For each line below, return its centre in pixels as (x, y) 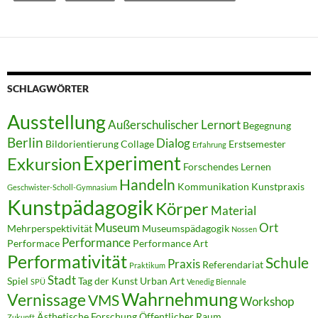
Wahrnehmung (180, 298)
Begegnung (267, 125)
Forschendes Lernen (227, 166)
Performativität (67, 261)
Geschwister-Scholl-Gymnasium (62, 187)
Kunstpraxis (278, 186)
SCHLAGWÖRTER (48, 88)
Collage (137, 143)
